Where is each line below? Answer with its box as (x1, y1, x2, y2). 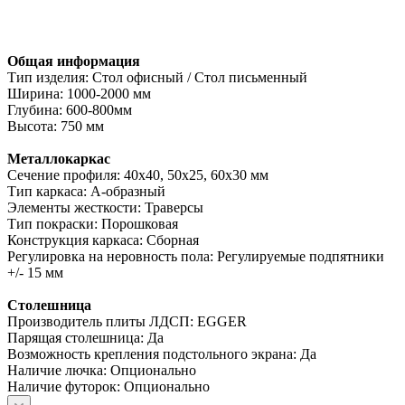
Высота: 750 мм (7, 118, 104, 134)
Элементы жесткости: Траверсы (7, 199, 203, 215)
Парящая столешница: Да (7, 329, 164, 345)
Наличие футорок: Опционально (7, 378, 210, 394)
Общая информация (7, 52, 140, 69)
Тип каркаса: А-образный (7, 183, 165, 199)
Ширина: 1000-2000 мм (7, 85, 151, 101)
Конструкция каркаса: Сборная (7, 231, 199, 248)
